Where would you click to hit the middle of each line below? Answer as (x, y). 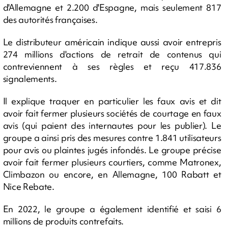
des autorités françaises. (50, 19)
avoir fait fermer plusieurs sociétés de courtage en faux (112, 113)
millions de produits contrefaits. (63, 221)
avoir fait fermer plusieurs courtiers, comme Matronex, (112, 162)
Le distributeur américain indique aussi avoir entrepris (112, 42)
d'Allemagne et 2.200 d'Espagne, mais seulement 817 (112, 7)
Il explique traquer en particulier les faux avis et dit (112, 101)
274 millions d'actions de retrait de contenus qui (112, 54)
